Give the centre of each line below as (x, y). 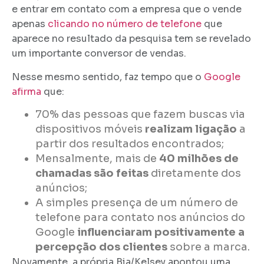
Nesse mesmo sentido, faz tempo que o (108, 77)
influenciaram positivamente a (161, 232)
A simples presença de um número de (137, 202)
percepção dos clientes (101, 247)
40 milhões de (199, 158)
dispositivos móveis (90, 129)
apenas (30, 24)
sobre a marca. (209, 247)
